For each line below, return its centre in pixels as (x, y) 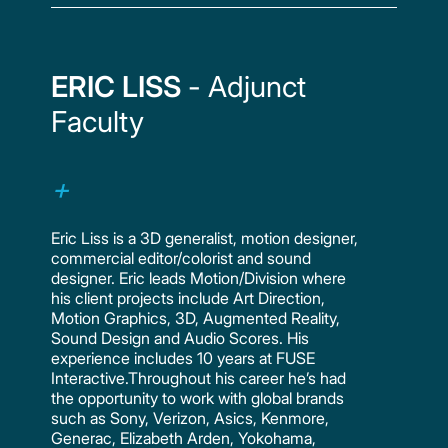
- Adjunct (244, 86)
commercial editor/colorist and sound (181, 257)
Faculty (98, 121)
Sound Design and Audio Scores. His (180, 337)
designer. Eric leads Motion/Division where (199, 277)
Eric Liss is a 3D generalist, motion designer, (205, 237)
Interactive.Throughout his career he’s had (199, 377)
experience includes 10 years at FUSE (183, 357)
